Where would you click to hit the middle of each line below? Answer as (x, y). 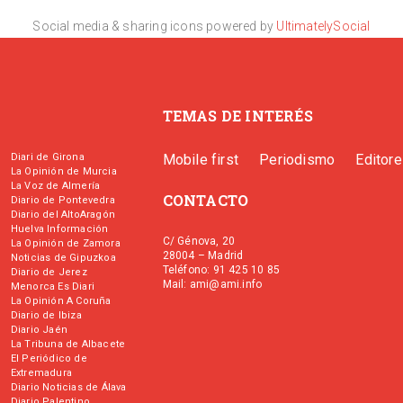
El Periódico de (49, 358)
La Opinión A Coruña (61, 300)
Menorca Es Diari (52, 286)
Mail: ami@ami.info (212, 284)
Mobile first (201, 159)
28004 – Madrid (203, 255)
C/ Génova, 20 (199, 241)
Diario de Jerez (49, 272)
